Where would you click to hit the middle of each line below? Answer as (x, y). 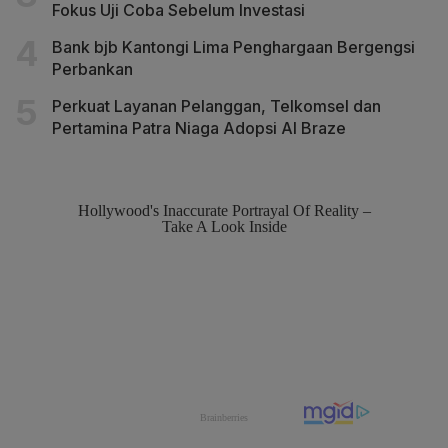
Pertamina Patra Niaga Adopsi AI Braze (199, 128)
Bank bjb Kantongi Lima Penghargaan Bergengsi (233, 47)
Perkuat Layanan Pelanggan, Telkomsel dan (216, 106)
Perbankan (92, 69)
